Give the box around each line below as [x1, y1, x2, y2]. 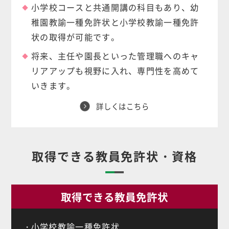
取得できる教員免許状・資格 [32, 147, 197, 165]
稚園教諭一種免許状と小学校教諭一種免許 [31, 15, 199, 28]
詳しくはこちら [96, 100, 149, 111]
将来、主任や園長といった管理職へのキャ [31, 49, 199, 62]
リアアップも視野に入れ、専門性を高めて [31, 64, 199, 77]
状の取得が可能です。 [31, 30, 120, 43]
